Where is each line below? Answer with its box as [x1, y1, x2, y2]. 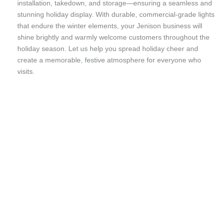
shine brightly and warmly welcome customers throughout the [17, 33, 210, 41]
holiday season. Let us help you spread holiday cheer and [17, 44, 198, 53]
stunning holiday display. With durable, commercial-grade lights [17, 10, 215, 18]
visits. [17, 67, 35, 75]
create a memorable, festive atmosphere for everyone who [17, 55, 201, 64]
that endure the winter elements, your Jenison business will [17, 21, 202, 30]
